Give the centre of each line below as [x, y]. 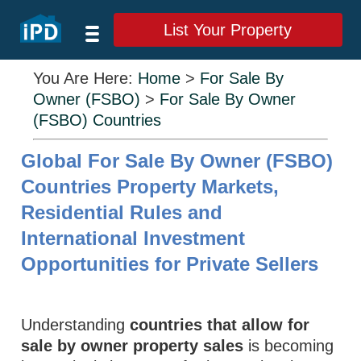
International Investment [133, 238]
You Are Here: [86, 78]
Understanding [76, 325]
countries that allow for [220, 325]
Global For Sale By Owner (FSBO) [177, 161]
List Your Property [228, 30]
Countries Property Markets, [150, 187]
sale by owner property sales [133, 346]
